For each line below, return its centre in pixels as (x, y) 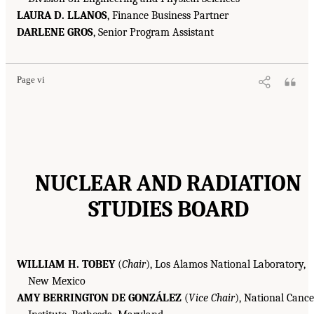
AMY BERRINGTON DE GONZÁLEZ (99, 298)
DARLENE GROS (55, 33)
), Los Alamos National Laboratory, (226, 265)
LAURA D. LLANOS (62, 16)
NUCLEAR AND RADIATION (168, 184)
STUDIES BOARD (168, 210)
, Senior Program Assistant (153, 33)
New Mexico (57, 281)
